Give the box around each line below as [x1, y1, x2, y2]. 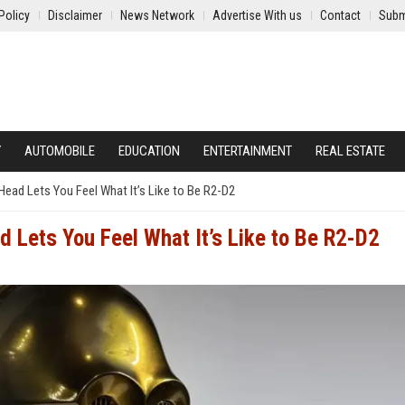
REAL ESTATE [316, 143, 385, 159]
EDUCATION [118, 143, 180, 159]
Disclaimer [48, 8, 102, 23]
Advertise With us [212, 8, 302, 23]
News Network [120, 8, 194, 23]
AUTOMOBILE [24, 143, 95, 159]
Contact [320, 8, 361, 23]
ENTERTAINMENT [203, 143, 292, 159]
